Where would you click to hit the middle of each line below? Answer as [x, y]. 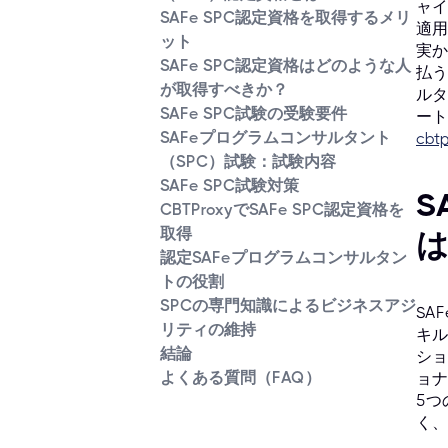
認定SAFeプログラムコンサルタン [283, 258]
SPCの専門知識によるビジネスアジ [288, 306]
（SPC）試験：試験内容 [248, 162]
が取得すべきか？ [224, 90]
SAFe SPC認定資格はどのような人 [285, 66]
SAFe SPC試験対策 [229, 186]
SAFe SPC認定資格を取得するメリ [285, 18]
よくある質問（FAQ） [240, 378]
